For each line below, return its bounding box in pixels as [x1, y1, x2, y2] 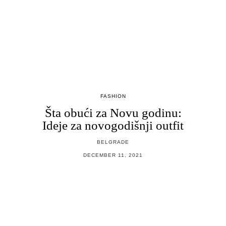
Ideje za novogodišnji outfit [42, 119, 184, 132]
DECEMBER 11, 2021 [83, 152, 143, 158]
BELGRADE [97, 139, 129, 145]
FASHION [100, 93, 126, 99]
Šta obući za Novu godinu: [44, 106, 182, 120]
